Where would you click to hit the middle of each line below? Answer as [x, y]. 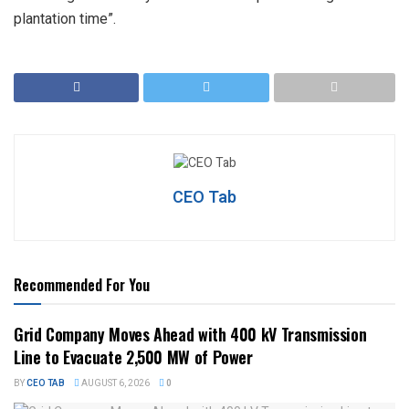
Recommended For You [82, 284]
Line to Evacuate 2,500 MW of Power [133, 357]
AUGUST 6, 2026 [115, 383]
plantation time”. [65, 18]
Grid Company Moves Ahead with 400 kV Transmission [190, 334]
